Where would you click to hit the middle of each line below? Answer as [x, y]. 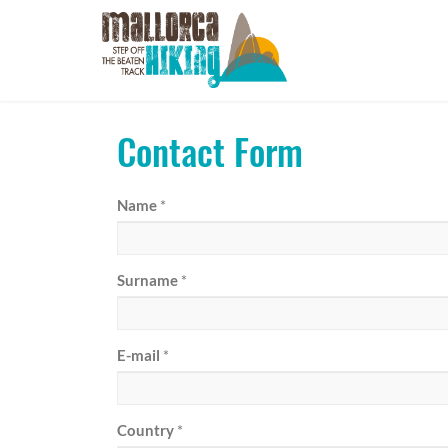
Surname [147, 280]
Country [145, 430]
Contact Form [210, 151]
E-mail [138, 355]
